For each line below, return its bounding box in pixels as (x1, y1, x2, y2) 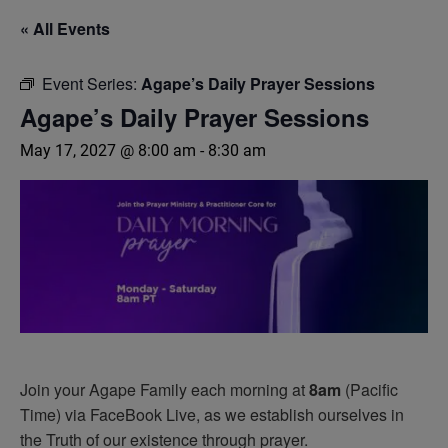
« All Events (20, 17, 110, 40)
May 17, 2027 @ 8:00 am (20, 141, 196, 160)
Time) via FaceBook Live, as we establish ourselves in (20, 403, 404, 427)
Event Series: (42, 72, 141, 95)
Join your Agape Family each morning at (20, 378, 309, 402)
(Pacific (341, 378, 398, 402)
